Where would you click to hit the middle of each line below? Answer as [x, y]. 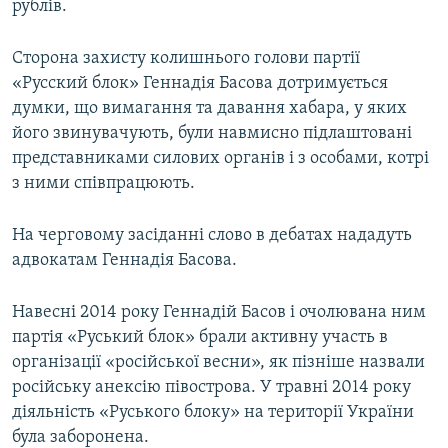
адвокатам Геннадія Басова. [124, 260]
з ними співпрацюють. [103, 183]
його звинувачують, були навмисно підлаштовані [212, 133]
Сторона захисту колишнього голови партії [186, 58]
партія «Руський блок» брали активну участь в [200, 337]
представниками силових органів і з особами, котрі [220, 158]
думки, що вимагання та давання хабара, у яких [209, 108]
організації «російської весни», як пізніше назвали [218, 362]
